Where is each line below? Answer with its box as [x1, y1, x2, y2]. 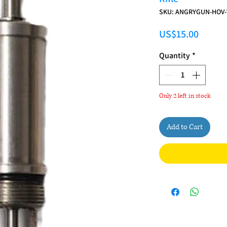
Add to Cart [167, 122, 203, 132]
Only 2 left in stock [159, 91, 211, 100]
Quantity [159, 50, 190, 61]
